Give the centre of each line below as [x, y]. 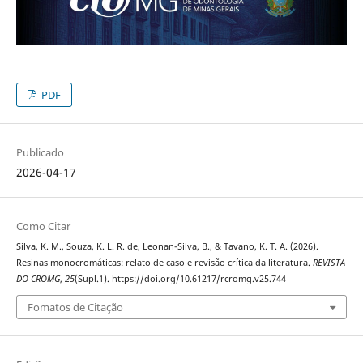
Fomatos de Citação [75, 307]
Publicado [40, 152]
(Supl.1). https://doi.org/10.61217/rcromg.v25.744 [180, 278]
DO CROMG [38, 278]
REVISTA [329, 262]
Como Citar [43, 226]
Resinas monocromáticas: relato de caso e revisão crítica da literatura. [164, 262]
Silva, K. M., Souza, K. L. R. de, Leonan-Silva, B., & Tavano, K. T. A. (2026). [167, 246]
